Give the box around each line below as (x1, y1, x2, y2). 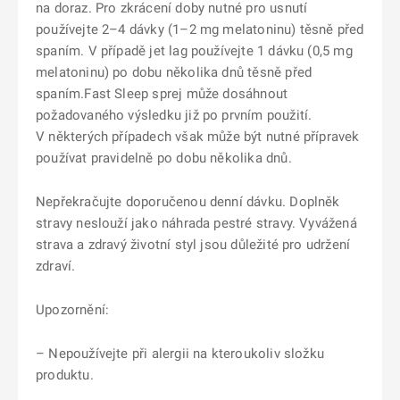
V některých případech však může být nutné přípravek (36, 129, 360, 145)
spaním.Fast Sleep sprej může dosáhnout (36, 86, 288, 102)
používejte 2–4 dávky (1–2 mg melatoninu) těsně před (36, 21, 364, 37)
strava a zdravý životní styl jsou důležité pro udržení (36, 237, 351, 253)
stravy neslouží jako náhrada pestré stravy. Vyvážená (36, 215, 357, 231)
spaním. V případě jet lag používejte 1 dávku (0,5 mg (36, 43, 353, 59)
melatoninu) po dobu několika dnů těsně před (36, 64, 312, 80)
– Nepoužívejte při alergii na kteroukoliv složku (36, 346, 324, 362)
